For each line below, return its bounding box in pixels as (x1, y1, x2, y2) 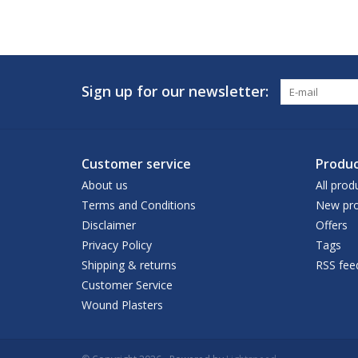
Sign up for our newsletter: (82, 82, 268, 101)
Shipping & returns (82, 257, 177, 273)
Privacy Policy (82, 237, 152, 253)
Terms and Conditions (82, 197, 196, 213)
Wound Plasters (82, 297, 163, 313)
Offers (315, 217, 348, 233)
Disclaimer (82, 217, 136, 233)
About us (82, 177, 128, 193)
